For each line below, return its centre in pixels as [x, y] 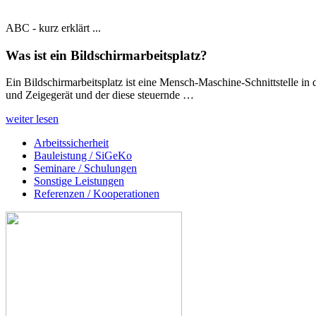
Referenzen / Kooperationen [97, 194]
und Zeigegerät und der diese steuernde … [100, 95]
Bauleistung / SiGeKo [83, 156]
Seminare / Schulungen [85, 169]
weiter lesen [32, 119]
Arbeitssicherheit [71, 143]
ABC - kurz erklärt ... [53, 28]
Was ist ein [36, 55]
